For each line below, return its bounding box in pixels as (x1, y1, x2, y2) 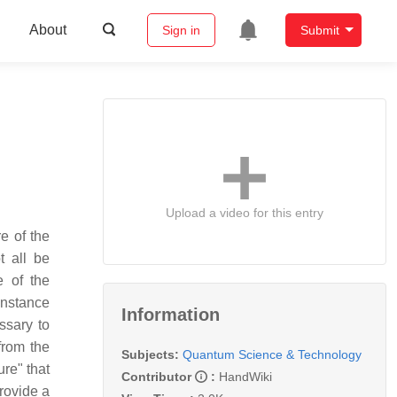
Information (121, 304, 220, 324)
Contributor (121, 369, 195, 384)
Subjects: (121, 346, 179, 362)
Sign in (161, 23, 200, 38)
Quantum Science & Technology (183, 346, 362, 362)
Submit (300, 23, 339, 38)
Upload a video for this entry (166, 205, 323, 220)
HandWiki (219, 369, 272, 384)
